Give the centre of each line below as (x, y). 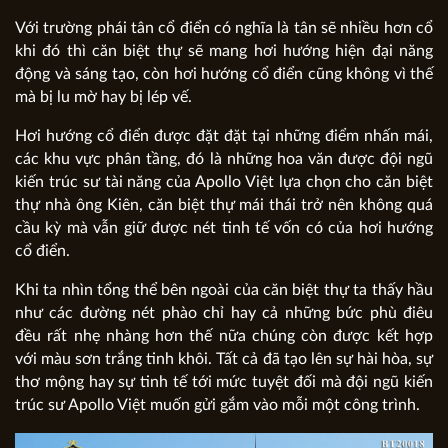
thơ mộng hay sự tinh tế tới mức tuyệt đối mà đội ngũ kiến (224, 382)
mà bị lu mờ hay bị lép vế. (103, 97)
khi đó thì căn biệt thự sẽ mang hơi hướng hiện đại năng (224, 51)
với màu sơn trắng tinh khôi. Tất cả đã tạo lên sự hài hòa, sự (224, 359)
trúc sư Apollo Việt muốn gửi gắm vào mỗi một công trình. (217, 405)
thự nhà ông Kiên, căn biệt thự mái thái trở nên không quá (224, 205)
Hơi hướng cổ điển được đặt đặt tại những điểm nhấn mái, (224, 136)
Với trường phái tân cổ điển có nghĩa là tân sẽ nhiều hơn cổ (224, 28)
